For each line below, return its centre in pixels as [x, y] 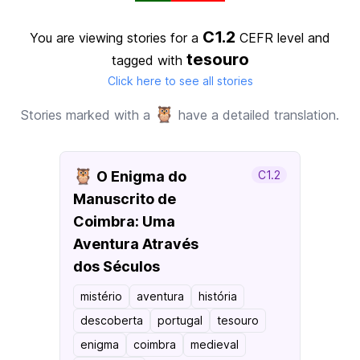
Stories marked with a [88, 115]
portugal [180, 320]
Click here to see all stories [180, 81]
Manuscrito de [125, 199]
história [218, 296]
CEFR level [272, 38]
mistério [101, 296]
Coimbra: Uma [124, 221]
